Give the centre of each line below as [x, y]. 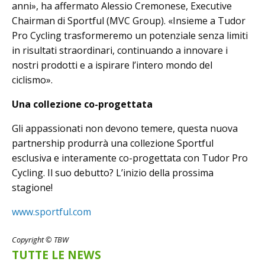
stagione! [32, 188]
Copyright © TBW [40, 240]
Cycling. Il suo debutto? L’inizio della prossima [113, 173]
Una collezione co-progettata [82, 104]
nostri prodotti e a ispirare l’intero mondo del [112, 65]
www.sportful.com [51, 212]
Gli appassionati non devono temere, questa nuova [125, 129]
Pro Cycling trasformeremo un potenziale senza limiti [130, 36]
